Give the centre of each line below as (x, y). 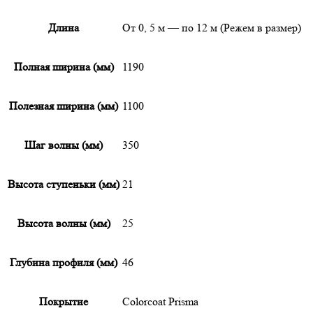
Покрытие (64, 301)
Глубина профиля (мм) (64, 262)
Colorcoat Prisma (160, 301)
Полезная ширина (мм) (64, 105)
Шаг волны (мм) (64, 145)
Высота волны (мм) (64, 223)
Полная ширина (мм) (64, 66)
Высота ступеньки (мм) (64, 184)
